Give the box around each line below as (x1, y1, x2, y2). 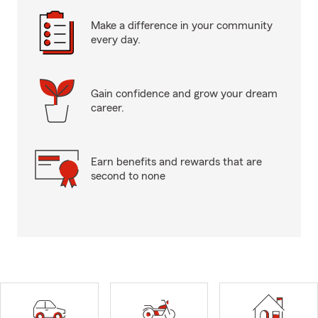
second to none (91, 170, 165, 182)
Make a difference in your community (91, 20, 273, 31)
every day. (91, 34, 141, 45)
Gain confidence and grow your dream (91, 88, 278, 99)
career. (91, 102, 124, 114)
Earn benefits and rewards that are (91, 156, 262, 168)
